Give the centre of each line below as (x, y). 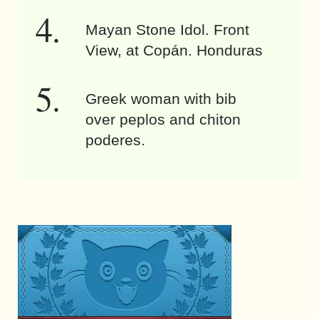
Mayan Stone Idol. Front (167, 29)
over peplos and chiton (163, 119)
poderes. (115, 140)
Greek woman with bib (161, 98)
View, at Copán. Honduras (174, 50)
